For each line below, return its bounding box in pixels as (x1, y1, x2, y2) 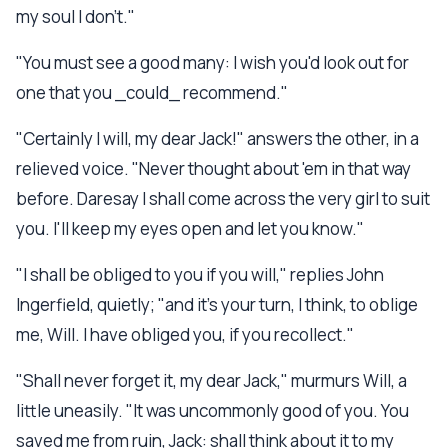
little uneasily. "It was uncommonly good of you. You (16, 399, 409, 422)
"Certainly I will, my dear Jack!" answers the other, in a (16, 127, 419, 150)
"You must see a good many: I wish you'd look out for (16, 51, 409, 74)
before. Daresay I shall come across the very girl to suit (16, 187, 430, 210)
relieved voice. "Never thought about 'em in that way (16, 157, 411, 180)
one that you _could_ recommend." (16, 81, 288, 104)
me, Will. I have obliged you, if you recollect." (16, 323, 354, 346)
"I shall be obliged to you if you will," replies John (16, 263, 384, 286)
